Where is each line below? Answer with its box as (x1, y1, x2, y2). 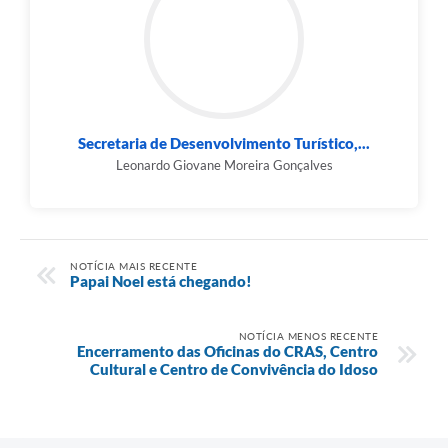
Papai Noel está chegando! (70, 271, 252, 290)
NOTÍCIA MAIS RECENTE (70, 259, 197, 272)
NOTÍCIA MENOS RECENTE (238, 329, 378, 342)
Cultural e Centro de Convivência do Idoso (90, 359, 378, 378)
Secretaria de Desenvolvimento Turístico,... (78, 134, 370, 153)
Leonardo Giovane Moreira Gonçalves (115, 157, 333, 174)
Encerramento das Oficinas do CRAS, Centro (77, 341, 378, 360)
